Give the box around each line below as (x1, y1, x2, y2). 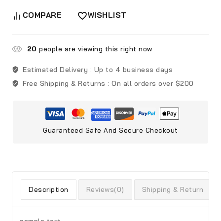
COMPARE (22, 10, 62, 20)
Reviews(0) (86, 185, 124, 194)
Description (29, 185, 69, 194)
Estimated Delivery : (23, 65, 94, 74)
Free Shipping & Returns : (23, 79, 111, 88)
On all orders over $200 (111, 79, 194, 88)
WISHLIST (87, 10, 127, 20)
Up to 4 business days (94, 65, 173, 74)
